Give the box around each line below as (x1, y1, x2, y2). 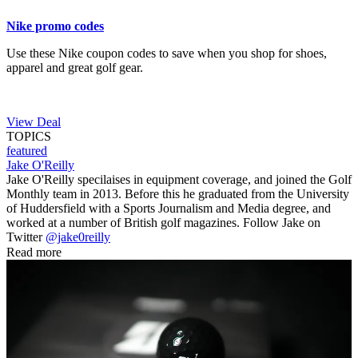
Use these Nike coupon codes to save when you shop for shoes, (6, 46, 327, 60)
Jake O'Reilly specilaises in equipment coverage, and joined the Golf (6, 172, 352, 186)
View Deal (6, 114, 61, 129)
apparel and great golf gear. (6, 60, 143, 74)
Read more (6, 245, 62, 259)
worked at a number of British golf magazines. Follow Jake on (6, 215, 320, 229)
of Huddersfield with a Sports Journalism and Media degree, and (6, 201, 331, 215)
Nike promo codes (6, 18, 104, 33)
